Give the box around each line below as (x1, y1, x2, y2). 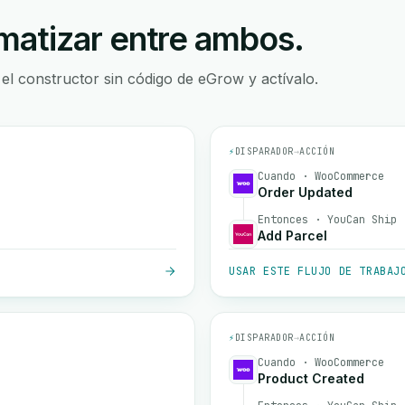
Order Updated (258, 184, 353, 200)
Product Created (258, 371, 364, 386)
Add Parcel (258, 228, 327, 243)
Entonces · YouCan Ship (258, 212, 397, 227)
